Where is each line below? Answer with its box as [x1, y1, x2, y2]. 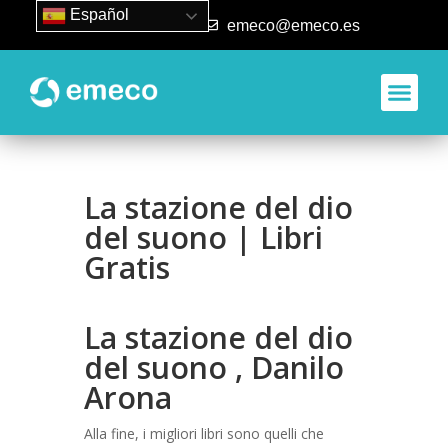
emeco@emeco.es [226, 16, 360, 34]
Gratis [84, 247, 170, 288]
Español [65, 6, 129, 24]
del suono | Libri [84, 217, 323, 258]
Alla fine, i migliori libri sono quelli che [84, 424, 324, 443]
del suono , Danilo [84, 347, 344, 388]
